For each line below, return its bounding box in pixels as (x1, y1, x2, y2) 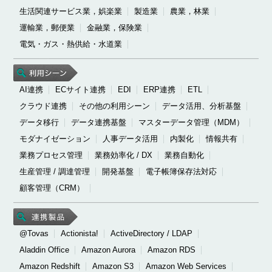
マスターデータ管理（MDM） (138, 118, 245, 127)
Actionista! (61, 229, 99, 239)
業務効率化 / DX (95, 151, 153, 160)
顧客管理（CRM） (19, 183, 85, 193)
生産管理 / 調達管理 (19, 167, 90, 177)
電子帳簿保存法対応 (146, 167, 217, 177)
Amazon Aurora (81, 245, 136, 255)
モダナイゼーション (19, 134, 91, 144)
